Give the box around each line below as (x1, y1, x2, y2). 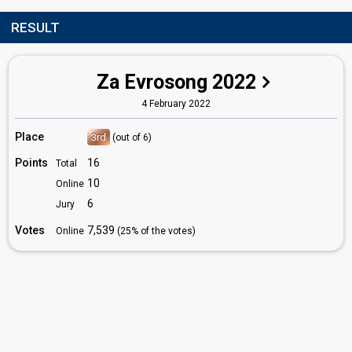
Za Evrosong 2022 (97, 71, 256, 93)
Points (15, 156, 48, 169)
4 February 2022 (141, 98, 211, 109)
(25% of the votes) (117, 225, 196, 236)
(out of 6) (112, 132, 152, 143)
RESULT (11, 20, 60, 35)
